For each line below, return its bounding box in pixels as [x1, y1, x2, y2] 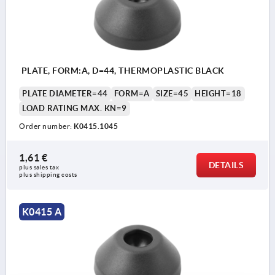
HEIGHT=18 [195, 89, 242, 99]
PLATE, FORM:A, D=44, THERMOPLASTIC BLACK [19, 66, 225, 76]
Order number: [19, 122, 74, 131]
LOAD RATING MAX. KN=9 [22, 104, 127, 114]
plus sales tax [19, 164, 61, 171]
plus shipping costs [19, 171, 77, 179]
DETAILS [208, 160, 244, 171]
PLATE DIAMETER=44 [22, 89, 108, 99]
